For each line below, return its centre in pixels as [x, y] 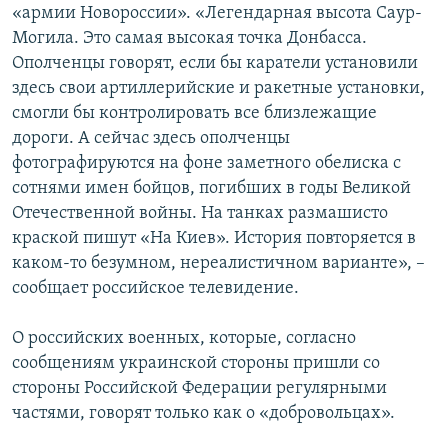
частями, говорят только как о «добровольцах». [203, 414]
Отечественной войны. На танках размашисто [200, 214]
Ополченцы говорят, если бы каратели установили [215, 64]
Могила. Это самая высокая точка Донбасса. [189, 39]
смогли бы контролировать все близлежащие [194, 114]
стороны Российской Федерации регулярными [199, 389]
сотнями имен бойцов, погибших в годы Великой [211, 189]
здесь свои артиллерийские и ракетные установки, [218, 89]
